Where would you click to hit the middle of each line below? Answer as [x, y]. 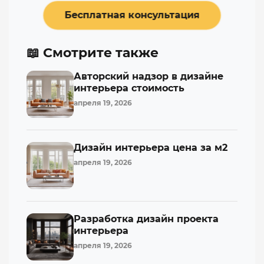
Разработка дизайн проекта [146, 219]
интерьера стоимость [129, 88]
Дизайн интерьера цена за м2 [151, 147]
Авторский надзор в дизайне [148, 76]
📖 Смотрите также [93, 52]
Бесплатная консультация [132, 15]
